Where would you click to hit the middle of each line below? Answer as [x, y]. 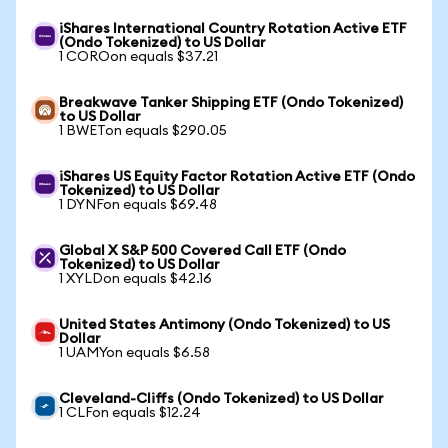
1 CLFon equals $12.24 [130, 413]
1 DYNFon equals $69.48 [138, 205]
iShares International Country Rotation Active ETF [233, 29]
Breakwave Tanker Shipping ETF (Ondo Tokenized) [231, 103]
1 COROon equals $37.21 [138, 57]
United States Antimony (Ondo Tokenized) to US [224, 325]
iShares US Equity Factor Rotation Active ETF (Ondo [237, 177]
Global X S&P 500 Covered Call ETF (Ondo [202, 251]
